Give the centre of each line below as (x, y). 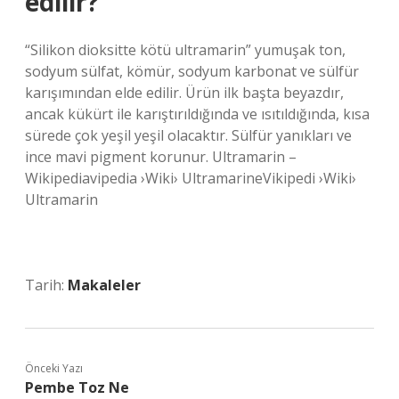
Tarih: (46, 285)
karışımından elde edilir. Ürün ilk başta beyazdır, (184, 93)
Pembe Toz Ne (77, 387)
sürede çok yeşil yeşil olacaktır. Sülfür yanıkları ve (188, 135)
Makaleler (104, 285)
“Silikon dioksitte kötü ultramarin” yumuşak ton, (185, 50)
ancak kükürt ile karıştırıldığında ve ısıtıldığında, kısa (197, 114)
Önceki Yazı (54, 368)
